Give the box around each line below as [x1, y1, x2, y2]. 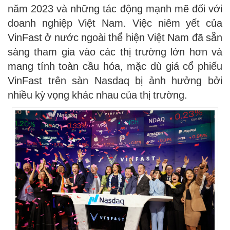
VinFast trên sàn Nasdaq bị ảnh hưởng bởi [8, 75, 222, 87]
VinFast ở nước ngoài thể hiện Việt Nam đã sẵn [8, 32, 222, 44]
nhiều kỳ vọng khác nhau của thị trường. [8, 89, 193, 101]
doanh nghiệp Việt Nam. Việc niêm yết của [8, 17, 222, 29]
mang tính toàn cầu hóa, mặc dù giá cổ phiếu [8, 61, 222, 72]
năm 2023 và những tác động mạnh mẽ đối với [8, 3, 222, 15]
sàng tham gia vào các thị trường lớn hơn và [8, 46, 222, 58]
